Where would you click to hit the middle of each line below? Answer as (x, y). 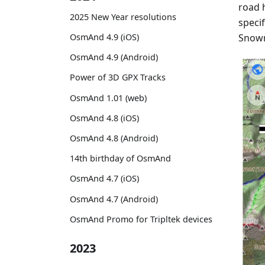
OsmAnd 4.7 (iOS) (104, 179)
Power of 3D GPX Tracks (118, 77)
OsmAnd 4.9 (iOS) (104, 37)
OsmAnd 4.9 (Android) (114, 57)
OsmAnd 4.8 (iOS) (104, 118)
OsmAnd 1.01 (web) (108, 98)
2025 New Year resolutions (123, 17)
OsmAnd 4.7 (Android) (114, 199)
